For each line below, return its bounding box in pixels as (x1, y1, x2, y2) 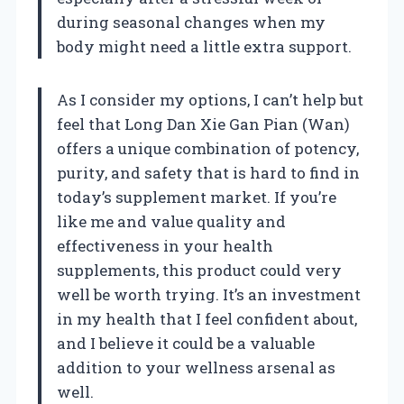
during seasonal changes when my (57, 11, 326, 32)
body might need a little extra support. (57, 35, 352, 57)
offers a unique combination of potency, (57, 137, 359, 159)
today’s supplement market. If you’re (57, 186, 336, 207)
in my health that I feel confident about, (57, 308, 357, 329)
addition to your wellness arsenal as (57, 356, 335, 378)
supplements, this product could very (57, 259, 342, 280)
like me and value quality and (57, 210, 286, 232)
